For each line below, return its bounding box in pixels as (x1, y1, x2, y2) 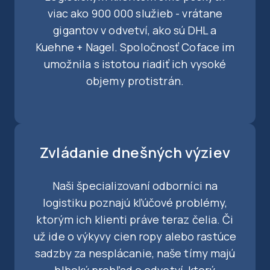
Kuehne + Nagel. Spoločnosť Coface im (35, 40, 235, 55)
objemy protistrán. (86, 74, 184, 89)
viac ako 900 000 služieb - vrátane (47, 6, 223, 21)
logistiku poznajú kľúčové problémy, (42, 195, 228, 210)
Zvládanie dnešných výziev (40, 142, 230, 163)
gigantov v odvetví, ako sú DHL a (53, 23, 217, 38)
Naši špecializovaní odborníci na (52, 178, 218, 193)
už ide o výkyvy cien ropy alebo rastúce (34, 229, 236, 244)
